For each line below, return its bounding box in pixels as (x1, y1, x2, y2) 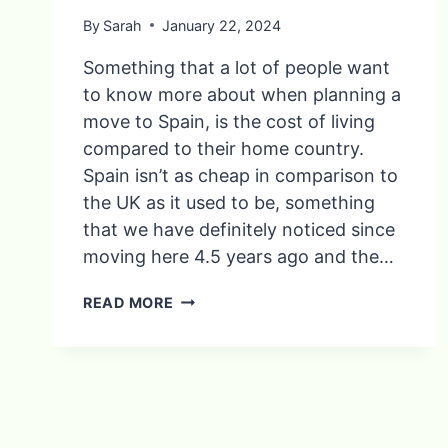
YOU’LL (172, 330, 227, 348)
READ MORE (83, 293, 174, 311)
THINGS (172, 309, 233, 327)
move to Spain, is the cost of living (83, 110, 375, 132)
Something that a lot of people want (83, 56, 390, 78)
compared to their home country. (83, 137, 364, 159)
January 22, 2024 (162, 16, 282, 34)
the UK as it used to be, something (83, 191, 375, 213)
